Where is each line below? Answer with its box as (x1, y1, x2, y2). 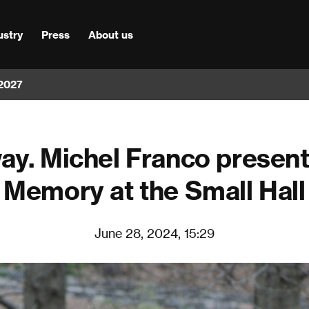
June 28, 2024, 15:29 (94, 225, 215, 240)
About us (88, 28, 133, 41)
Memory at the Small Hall (3, 175, 306, 205)
